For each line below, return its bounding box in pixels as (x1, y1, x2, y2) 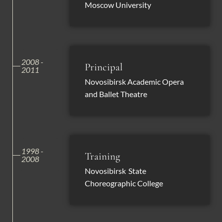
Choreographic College (85, 179, 163, 188)
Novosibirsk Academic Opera (85, 77, 184, 87)
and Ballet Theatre (85, 90, 147, 99)
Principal (85, 61, 122, 74)
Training (85, 150, 120, 163)
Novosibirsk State (85, 166, 146, 176)
